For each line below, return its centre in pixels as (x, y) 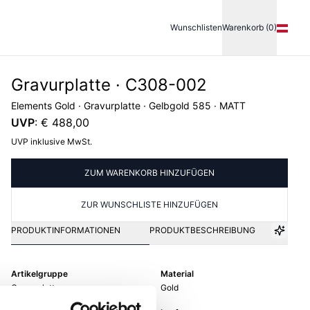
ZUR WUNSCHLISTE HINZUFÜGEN (149, 204)
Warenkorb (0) (249, 27)
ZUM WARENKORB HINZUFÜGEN (149, 173)
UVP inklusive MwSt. (52, 142)
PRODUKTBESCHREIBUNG (202, 230)
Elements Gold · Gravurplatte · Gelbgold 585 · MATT (128, 106)
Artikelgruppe (39, 274)
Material (177, 274)
